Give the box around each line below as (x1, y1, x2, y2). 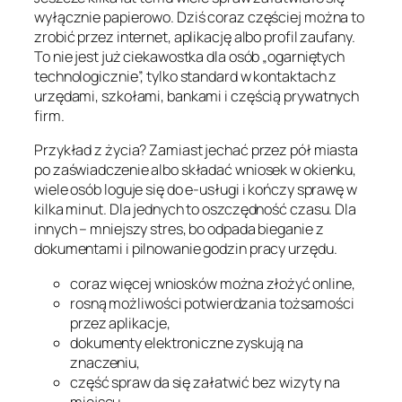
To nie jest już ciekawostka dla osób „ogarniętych (34, 47, 345, 67)
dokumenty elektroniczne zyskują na (70, 332, 303, 353)
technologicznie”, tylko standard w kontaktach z (34, 66, 337, 87)
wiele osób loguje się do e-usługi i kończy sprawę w (34, 179, 357, 200)
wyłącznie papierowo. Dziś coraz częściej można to (34, 7, 365, 28)
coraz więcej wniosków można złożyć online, (70, 273, 355, 293)
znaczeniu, (70, 352, 141, 372)
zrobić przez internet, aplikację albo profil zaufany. (34, 27, 355, 48)
